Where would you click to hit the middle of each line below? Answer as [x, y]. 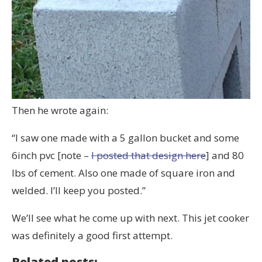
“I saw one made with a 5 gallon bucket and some [125, 138]
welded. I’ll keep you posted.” [79, 191]
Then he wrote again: [60, 111]
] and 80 [225, 156]
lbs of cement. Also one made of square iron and [123, 173]
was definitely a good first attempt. [92, 236]
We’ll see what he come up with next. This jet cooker [130, 218]
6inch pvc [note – [51, 156]
